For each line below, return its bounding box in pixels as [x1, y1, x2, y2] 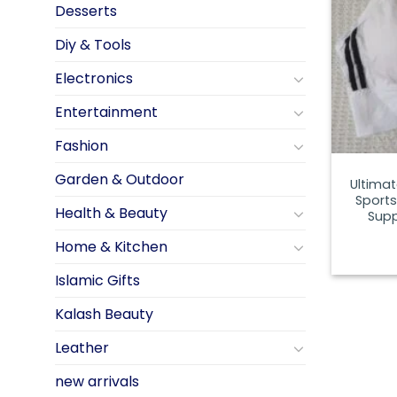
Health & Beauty [55, 203, 167, 224]
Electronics [55, 68, 133, 90]
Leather [55, 338, 109, 359]
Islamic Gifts [55, 270, 140, 292]
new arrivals [55, 371, 139, 393]
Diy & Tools [55, 35, 131, 56]
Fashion [55, 136, 108, 157]
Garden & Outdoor [55, 169, 184, 191]
